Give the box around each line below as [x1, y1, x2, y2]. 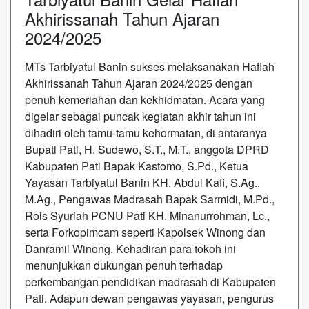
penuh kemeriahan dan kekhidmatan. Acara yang [25, 91, 265, 108]
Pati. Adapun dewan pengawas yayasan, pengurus [25, 290, 274, 306]
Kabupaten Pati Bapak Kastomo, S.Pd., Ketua [25, 157, 248, 174]
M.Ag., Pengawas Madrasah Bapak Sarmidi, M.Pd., [25, 190, 275, 207]
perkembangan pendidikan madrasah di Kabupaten [25, 273, 276, 290]
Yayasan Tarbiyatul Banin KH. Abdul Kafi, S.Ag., [25, 174, 260, 190]
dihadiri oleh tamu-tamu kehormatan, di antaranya [25, 124, 267, 141]
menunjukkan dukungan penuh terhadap [25, 257, 223, 273]
